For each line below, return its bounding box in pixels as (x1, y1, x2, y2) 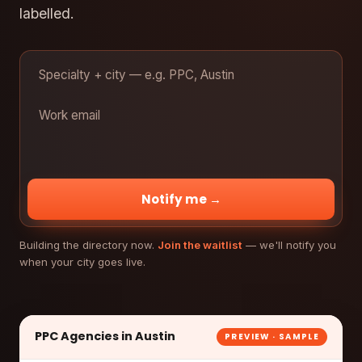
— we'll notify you (242, 238, 336, 252)
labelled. (19, 5, 74, 23)
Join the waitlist (158, 238, 242, 252)
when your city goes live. (19, 255, 145, 269)
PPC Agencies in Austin (35, 328, 176, 345)
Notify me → (141, 191, 221, 208)
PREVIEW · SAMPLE (224, 331, 320, 343)
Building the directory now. (19, 238, 158, 252)
